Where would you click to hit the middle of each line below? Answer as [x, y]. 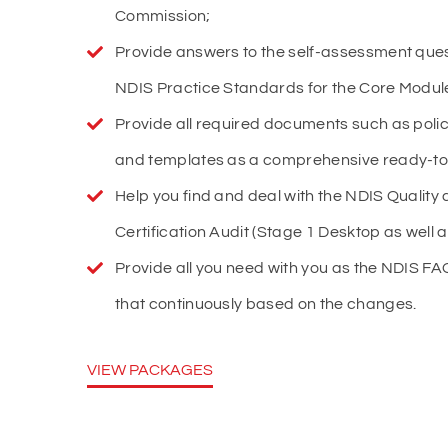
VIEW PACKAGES [150, 370]
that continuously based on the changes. [266, 304]
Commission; [163, 16]
